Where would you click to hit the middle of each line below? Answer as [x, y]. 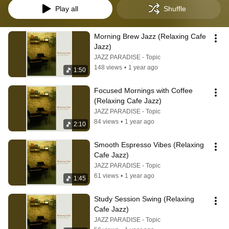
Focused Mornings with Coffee [143, 90]
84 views [106, 122]
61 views [106, 176]
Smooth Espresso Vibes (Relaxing [149, 145]
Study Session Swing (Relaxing [144, 199]
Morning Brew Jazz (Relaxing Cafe [150, 36]
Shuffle [175, 9]
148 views [108, 67]
